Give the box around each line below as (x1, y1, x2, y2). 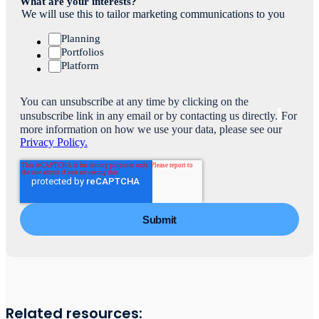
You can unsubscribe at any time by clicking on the (20, 95, 249, 108)
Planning (61, 33, 100, 45)
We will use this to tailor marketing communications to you (21, 8, 285, 21)
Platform (61, 60, 99, 72)
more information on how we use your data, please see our (20, 123, 282, 136)
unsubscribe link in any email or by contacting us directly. (20, 110, 278, 122)
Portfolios (61, 46, 104, 58)
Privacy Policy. (20, 136, 88, 149)
